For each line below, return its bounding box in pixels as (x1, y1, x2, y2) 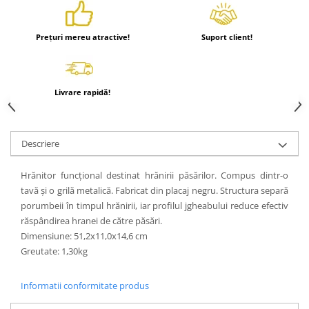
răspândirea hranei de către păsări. (21, 214, 162, 227)
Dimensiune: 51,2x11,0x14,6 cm (21, 229, 148, 242)
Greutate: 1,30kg (21, 244, 88, 257)
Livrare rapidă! (54, 86, 110, 97)
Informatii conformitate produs (21, 279, 149, 292)
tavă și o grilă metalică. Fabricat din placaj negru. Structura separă (21, 183, 288, 197)
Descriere (21, 137, 59, 150)
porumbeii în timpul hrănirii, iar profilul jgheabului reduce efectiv (21, 199, 288, 212)
